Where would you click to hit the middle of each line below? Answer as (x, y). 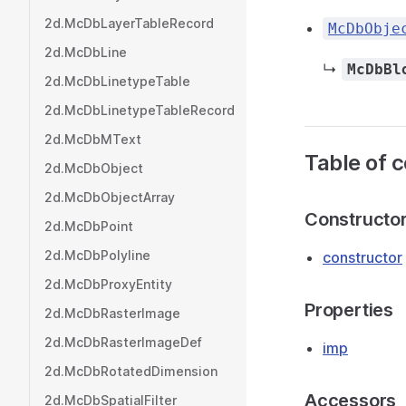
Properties (349, 310)
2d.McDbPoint (89, 226)
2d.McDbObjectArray (110, 197)
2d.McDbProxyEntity (108, 284)
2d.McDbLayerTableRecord (129, 23)
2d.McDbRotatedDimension (131, 371)
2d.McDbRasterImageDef (123, 342)
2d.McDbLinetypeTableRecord (140, 110)
